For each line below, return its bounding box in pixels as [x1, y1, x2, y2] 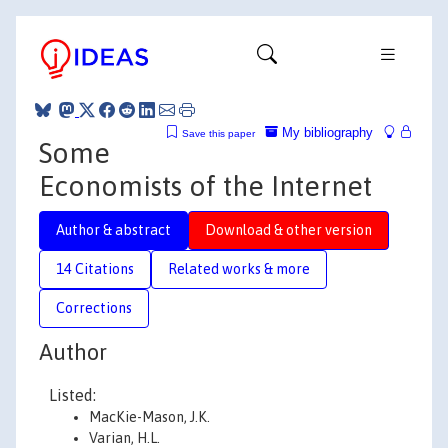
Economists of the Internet [39, 169, 372, 202]
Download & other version [205, 221, 372, 238]
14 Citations [56, 260, 134, 277]
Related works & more [168, 260, 310, 277]
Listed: [49, 386, 96, 404]
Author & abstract [56, 221, 171, 238]
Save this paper [182, 127, 255, 139]
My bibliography [278, 124, 373, 140]
